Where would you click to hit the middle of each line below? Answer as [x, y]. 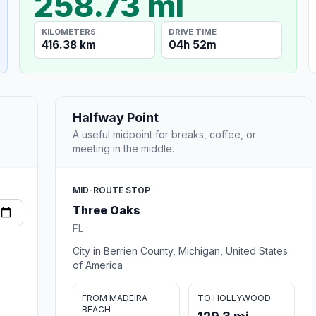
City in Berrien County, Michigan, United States [180, 250]
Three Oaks [107, 210]
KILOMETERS [69, 31]
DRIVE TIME [193, 31]
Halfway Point [116, 117]
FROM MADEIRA [115, 298]
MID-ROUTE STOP [111, 190]
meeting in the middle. [123, 148]
